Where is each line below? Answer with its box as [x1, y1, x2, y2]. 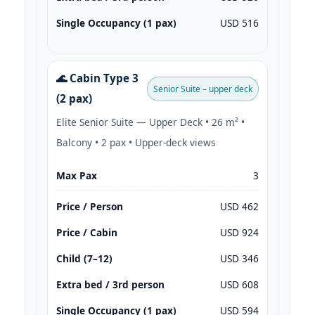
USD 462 [220, 200, 259, 214]
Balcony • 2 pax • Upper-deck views [56, 136, 216, 149]
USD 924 [220, 226, 259, 240]
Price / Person [56, 200, 123, 214]
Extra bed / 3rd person [56, 278, 165, 292]
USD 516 [220, 15, 259, 30]
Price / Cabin [56, 226, 117, 240]
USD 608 [220, 278, 259, 292]
